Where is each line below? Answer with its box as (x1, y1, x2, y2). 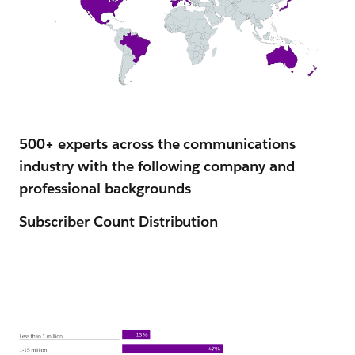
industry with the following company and (19, 157, 296, 176)
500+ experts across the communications (19, 135, 296, 154)
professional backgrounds (19, 179, 191, 198)
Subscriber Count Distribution (19, 212, 219, 231)
